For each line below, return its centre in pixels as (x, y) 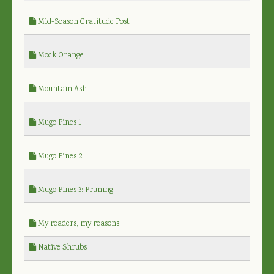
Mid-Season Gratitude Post (83, 22)
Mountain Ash (61, 89)
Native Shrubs (61, 248)
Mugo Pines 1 (59, 123)
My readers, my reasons (78, 224)
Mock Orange (60, 56)
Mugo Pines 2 (59, 157)
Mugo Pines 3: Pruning (75, 190)
